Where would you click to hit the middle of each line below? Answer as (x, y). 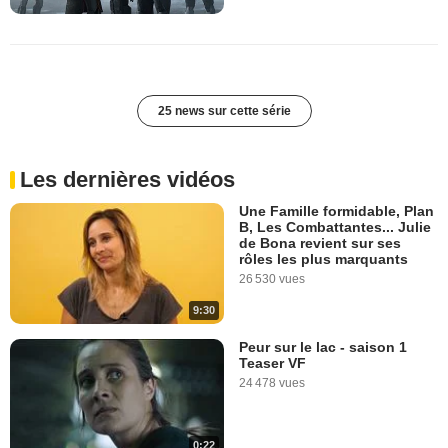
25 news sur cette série (224, 111)
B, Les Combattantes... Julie (335, 227)
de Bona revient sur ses (320, 243)
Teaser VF (272, 362)
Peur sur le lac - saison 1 (323, 346)
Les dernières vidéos (127, 180)
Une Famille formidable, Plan (336, 211)
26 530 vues (272, 279)
